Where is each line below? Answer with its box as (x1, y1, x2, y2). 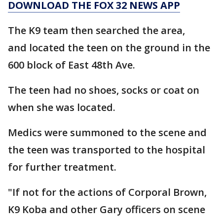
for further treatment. (8, 160, 116, 174)
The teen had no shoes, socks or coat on (8, 83, 199, 97)
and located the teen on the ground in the (8, 41, 210, 55)
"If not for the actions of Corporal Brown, (8, 185, 207, 199)
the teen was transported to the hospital (8, 143, 205, 157)
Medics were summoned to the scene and (8, 126, 207, 140)
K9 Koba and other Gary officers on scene (8, 203, 205, 217)
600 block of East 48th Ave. (8, 58, 135, 72)
